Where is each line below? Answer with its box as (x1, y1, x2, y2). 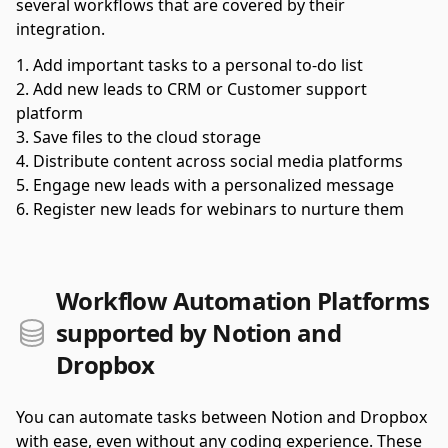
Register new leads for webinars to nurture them (33, 198, 404, 220)
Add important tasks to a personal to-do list (33, 54, 363, 76)
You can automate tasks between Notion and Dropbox (16, 406, 427, 428)
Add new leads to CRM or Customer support (33, 78, 367, 100)
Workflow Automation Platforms (56, 284, 430, 317)
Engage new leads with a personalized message (33, 174, 394, 196)
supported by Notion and (56, 316, 342, 349)
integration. (16, 18, 105, 40)
